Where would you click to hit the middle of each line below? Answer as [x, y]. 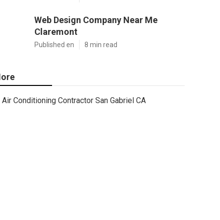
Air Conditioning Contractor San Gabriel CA [74, 100]
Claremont [56, 32]
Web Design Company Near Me [96, 20]
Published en [54, 45]
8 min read [101, 45]
